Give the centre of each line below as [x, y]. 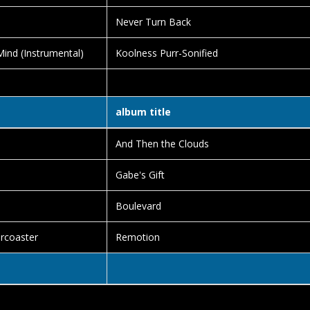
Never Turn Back [153, 22]
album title [143, 112]
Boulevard [138, 206]
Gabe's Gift [140, 175]
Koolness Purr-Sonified [167, 53]
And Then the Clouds [162, 144]
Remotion [138, 237]
